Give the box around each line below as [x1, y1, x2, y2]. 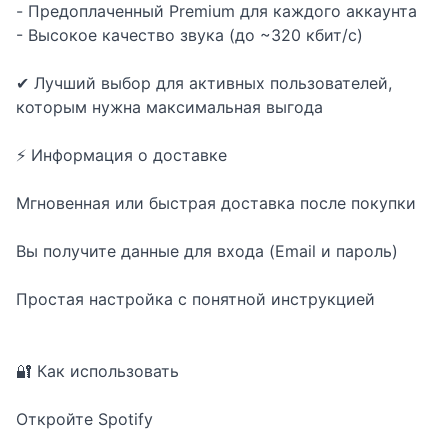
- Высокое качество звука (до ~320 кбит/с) [16, 24, 363, 45]
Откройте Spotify [16, 408, 153, 429]
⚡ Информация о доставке [16, 144, 227, 165]
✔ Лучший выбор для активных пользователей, [16, 72, 392, 93]
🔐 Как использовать [16, 360, 179, 381]
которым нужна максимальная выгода [16, 96, 323, 117]
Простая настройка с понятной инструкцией [16, 288, 375, 309]
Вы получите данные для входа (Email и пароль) [16, 240, 398, 261]
